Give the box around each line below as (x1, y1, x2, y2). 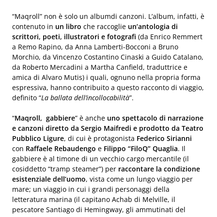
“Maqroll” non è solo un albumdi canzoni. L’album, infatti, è (12, 12, 204, 21)
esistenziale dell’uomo (12, 174, 86, 184)
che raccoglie (83, 22, 126, 31)
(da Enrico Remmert (136, 32, 202, 41)
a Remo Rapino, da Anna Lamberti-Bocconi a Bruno (12, 42, 178, 51)
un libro (55, 22, 83, 31)
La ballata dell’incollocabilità (41, 93, 129, 102)
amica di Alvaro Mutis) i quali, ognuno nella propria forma (12, 73, 201, 82)
